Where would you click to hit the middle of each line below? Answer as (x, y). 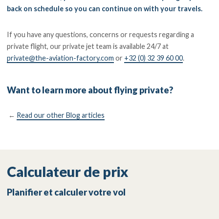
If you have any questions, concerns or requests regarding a (101, 34)
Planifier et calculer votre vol (66, 192)
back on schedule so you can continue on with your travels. (106, 9)
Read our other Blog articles (61, 115)
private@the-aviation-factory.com (61, 58)
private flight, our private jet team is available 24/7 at (88, 46)
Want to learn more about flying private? (90, 90)
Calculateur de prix (68, 172)
